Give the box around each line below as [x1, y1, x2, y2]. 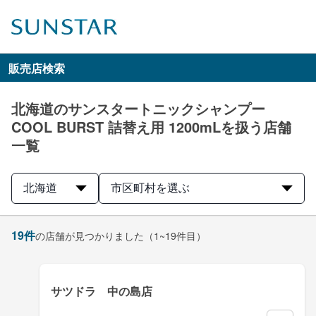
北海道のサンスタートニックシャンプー [11, 98, 265, 119]
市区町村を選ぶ [111, 182, 190, 195]
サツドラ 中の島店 [51, 282, 152, 299]
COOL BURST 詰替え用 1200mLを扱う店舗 [11, 116, 291, 138]
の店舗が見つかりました [35, 228, 144, 243]
